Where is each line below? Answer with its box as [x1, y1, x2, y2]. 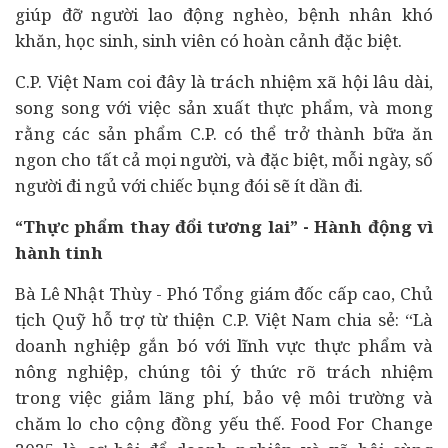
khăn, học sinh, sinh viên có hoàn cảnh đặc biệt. [15, 29, 402, 52]
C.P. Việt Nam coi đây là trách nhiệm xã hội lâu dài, [15, 70, 433, 93]
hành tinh [15, 241, 103, 264]
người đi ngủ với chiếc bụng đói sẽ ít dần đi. [15, 174, 363, 197]
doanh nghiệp [15, 334, 132, 357]
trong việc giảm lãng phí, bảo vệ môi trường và [15, 386, 433, 409]
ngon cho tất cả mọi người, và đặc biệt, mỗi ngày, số [15, 148, 433, 171]
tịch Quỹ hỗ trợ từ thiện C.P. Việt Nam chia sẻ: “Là [15, 308, 433, 331]
